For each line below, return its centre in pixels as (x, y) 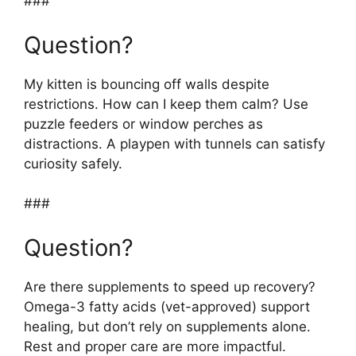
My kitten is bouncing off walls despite (147, 84)
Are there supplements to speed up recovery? (170, 286)
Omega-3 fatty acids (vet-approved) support (167, 306)
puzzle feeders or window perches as (143, 124)
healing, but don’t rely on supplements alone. (167, 326)
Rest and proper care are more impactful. (155, 346)
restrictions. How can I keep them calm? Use (166, 104)
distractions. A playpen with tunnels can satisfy (174, 143)
